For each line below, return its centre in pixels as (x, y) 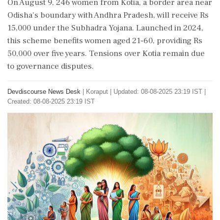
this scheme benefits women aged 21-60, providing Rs (105, 41)
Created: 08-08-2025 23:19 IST (51, 101)
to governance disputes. (51, 66)
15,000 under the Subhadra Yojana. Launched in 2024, (105, 28)
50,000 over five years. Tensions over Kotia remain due (106, 54)
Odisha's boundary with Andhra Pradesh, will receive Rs (108, 15)
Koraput (97, 92)
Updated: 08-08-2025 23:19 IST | (160, 92)
